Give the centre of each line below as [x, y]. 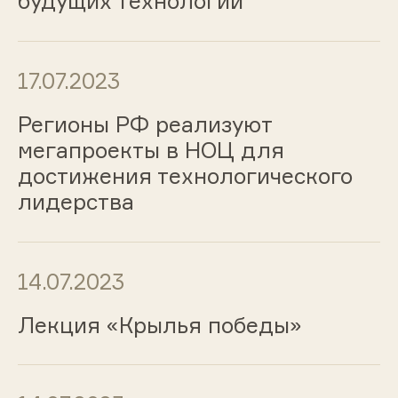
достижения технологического [185, 175]
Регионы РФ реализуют [144, 124]
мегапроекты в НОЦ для [151, 150]
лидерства [76, 201]
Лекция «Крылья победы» [159, 325]
